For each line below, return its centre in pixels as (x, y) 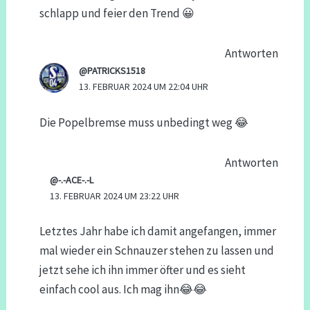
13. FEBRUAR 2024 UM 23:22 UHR (114, 195)
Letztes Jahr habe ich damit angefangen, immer (157, 231)
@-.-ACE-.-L (71, 180)
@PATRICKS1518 (112, 71)
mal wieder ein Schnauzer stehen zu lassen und (156, 251)
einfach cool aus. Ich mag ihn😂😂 (123, 290)
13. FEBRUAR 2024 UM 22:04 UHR (144, 87)
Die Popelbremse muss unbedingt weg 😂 (144, 122)
